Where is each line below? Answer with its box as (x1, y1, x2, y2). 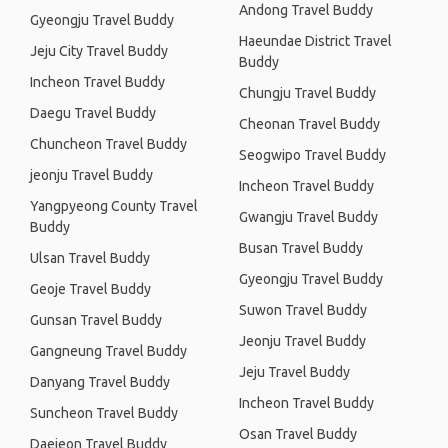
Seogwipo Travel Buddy (239, 147, 386, 163)
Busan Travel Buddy (239, 240, 363, 256)
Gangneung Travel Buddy (30, 343, 187, 359)
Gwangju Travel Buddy (239, 209, 378, 225)
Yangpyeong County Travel (30, 198, 198, 214)
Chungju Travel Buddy (239, 85, 376, 101)
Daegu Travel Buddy (30, 105, 156, 121)
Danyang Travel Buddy (30, 374, 170, 390)
